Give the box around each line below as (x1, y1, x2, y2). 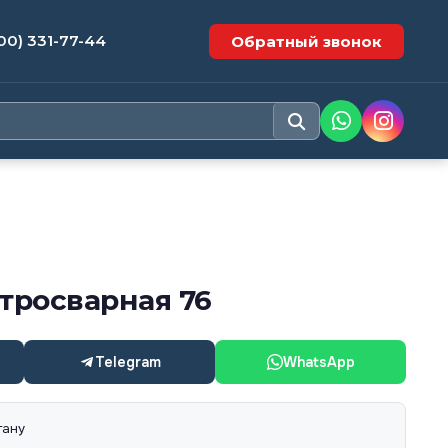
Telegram (94, 353, 161, 371)
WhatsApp (282, 353, 355, 371)
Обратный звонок (231, 31, 382, 51)
